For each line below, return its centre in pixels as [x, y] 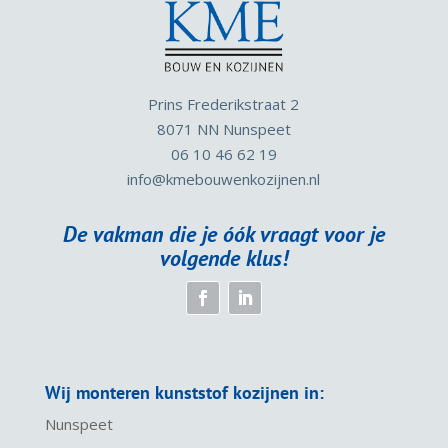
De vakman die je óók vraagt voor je [223, 234]
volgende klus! [223, 258]
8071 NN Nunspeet [223, 129]
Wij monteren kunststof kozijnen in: [184, 393]
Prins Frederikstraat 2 [224, 104]
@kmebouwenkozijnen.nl [236, 179]
